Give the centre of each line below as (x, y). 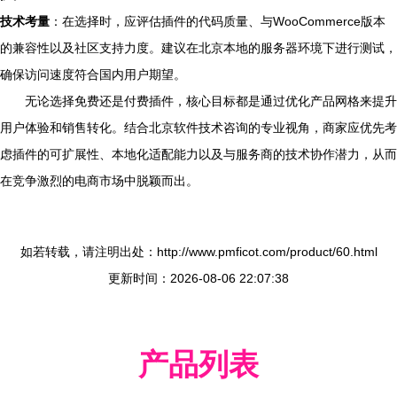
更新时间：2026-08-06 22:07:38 (198, 278)
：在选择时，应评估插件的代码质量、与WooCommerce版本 (218, 21)
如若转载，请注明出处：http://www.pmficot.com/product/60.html (198, 251)
